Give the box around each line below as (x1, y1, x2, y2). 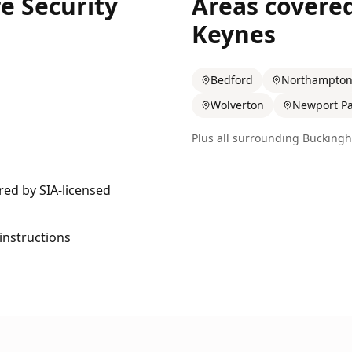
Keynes (192, 18, 276, 50)
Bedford (211, 72, 253, 87)
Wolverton (211, 97, 264, 112)
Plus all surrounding (192, 130, 302, 145)
